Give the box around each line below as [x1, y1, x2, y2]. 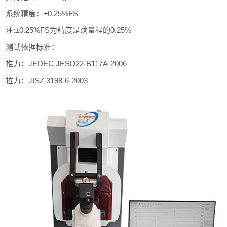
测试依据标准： [6, 43, 59, 51]
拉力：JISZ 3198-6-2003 [6, 76, 88, 85]
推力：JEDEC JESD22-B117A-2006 [6, 59, 127, 68]
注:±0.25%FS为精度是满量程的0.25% [6, 26, 132, 34]
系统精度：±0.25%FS [6, 9, 79, 18]
